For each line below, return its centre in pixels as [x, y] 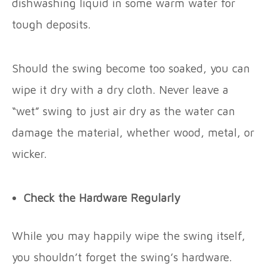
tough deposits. [53, 24]
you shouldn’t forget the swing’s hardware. [124, 257]
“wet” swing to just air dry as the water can [123, 111]
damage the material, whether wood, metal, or [133, 132]
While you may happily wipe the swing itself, [129, 236]
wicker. [31, 153]
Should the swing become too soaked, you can [131, 68]
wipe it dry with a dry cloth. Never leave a [120, 89]
